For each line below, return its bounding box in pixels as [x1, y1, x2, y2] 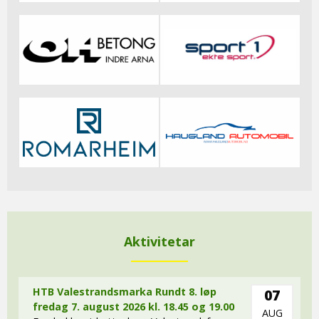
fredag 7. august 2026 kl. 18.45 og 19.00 [33, 299, 234, 313]
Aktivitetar [124, 232, 195, 250]
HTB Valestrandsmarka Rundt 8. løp [33, 284, 216, 298]
